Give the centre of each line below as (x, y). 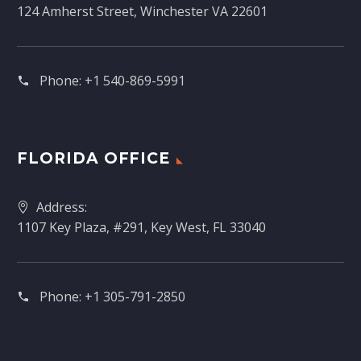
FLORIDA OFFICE (94, 158)
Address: (62, 207)
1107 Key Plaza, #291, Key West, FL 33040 (141, 227)
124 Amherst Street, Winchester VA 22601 (142, 12)
